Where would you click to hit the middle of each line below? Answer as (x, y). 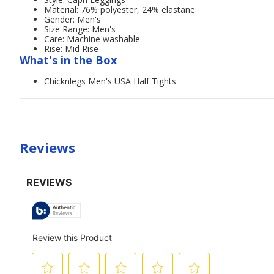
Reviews (47, 147)
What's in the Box (68, 60)
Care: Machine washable (92, 39)
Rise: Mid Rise (71, 49)
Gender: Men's (72, 19)
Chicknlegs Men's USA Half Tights (110, 81)
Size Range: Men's (80, 29)
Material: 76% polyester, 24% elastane (120, 9)
